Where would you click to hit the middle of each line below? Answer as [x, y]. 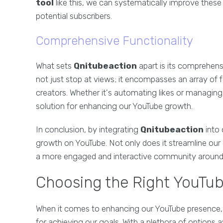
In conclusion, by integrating [88, 129]
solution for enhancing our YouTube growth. [114, 106]
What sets [55, 66]
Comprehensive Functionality [114, 41]
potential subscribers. [74, 16]
